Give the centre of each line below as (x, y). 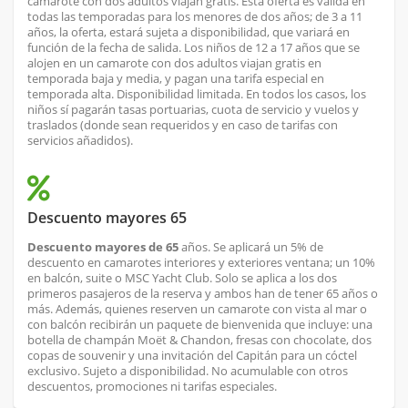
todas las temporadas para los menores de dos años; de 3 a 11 (195, 17)
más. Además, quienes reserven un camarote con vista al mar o (197, 309)
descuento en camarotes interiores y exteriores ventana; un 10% (201, 263)
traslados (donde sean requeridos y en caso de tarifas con (183, 125)
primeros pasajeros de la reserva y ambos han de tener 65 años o (203, 294)
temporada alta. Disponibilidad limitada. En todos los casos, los (197, 94)
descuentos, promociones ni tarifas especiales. (152, 387)
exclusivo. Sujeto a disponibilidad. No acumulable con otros (188, 371)
